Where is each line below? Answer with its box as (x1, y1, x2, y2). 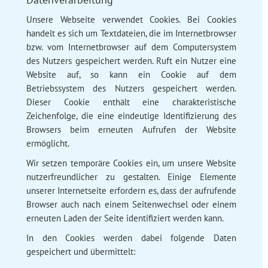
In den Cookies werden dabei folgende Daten (26, 232, 237, 243)
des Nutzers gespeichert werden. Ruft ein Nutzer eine (26, 54, 237, 66)
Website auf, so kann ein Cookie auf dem (26, 68, 237, 80)
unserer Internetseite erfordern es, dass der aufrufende (26, 184, 237, 196)
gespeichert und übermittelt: (26, 245, 135, 257)
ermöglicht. (26, 137, 69, 149)
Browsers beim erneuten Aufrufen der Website (26, 123, 237, 135)
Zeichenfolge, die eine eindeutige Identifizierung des (26, 109, 237, 121)
